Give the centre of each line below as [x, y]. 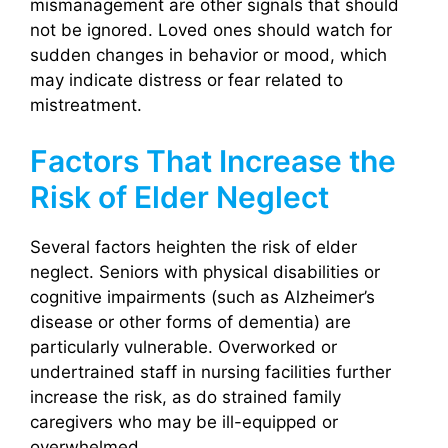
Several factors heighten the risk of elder [193, 247]
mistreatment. [86, 104]
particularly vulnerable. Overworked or [183, 347]
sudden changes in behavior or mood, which [208, 54]
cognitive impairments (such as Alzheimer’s [202, 297]
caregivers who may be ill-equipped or [184, 422]
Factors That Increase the [213, 161]
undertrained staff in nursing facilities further [210, 372]
